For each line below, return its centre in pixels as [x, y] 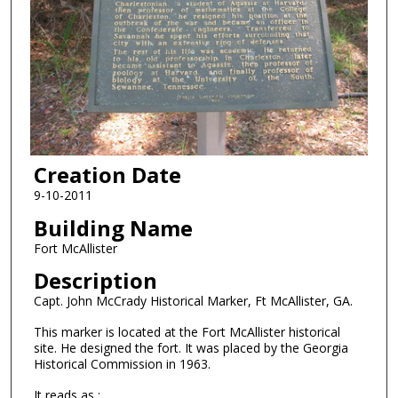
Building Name [113, 227]
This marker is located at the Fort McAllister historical [187, 332]
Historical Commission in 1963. [122, 364]
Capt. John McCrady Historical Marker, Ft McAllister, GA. [193, 301]
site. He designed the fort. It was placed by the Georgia [191, 348]
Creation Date [107, 175]
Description [95, 281]
